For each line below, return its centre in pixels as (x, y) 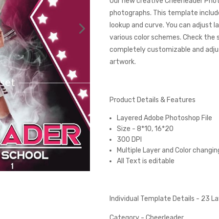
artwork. (122, 62)
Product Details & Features (152, 100)
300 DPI (129, 140)
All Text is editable (145, 161)
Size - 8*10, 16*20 (145, 129)
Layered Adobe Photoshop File (164, 118)
